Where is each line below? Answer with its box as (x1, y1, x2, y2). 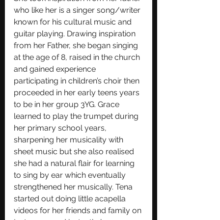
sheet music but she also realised (14, 146, 136, 156)
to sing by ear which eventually (14, 170, 128, 180)
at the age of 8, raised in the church (14, 52, 142, 62)
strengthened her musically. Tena (14, 182, 135, 192)
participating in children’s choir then (14, 76, 141, 85)
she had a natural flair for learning (14, 158, 137, 168)
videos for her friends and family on (14, 205, 143, 215)
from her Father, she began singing (14, 40, 140, 50)
